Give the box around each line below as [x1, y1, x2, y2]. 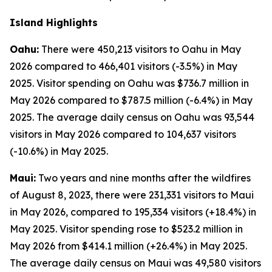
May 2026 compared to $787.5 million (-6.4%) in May [10, 94, 253, 106]
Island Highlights [10, 16, 98, 29]
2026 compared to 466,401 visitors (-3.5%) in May [10, 60, 237, 72]
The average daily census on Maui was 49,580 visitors [10, 257, 261, 269]
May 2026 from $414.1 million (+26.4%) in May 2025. [10, 240, 247, 252]
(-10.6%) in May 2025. [10, 145, 108, 157]
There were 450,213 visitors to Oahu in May [39, 43, 241, 55]
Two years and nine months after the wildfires [36, 172, 251, 184]
